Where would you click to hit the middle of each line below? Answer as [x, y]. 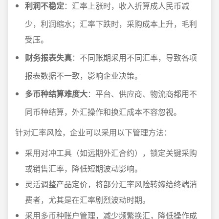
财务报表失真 [48, 57]
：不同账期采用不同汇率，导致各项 [134, 57]
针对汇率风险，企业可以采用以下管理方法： [93, 132]
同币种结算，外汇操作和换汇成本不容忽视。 [103, 112]
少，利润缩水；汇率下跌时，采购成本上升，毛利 [111, 24]
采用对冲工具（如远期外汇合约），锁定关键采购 [111, 153]
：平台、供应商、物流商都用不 [142, 94]
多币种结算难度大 [56, 94]
